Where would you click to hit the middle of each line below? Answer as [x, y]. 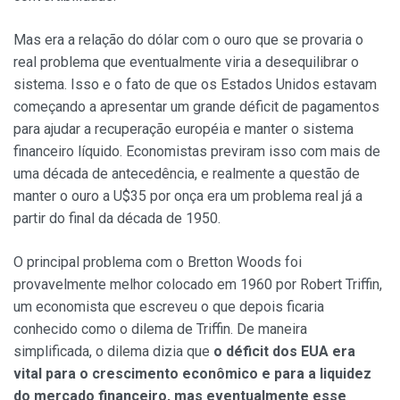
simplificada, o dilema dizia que [113, 352]
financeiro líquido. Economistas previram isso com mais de [197, 152]
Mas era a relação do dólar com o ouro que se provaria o [188, 40]
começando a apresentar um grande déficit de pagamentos [196, 107]
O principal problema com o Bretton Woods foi [158, 262]
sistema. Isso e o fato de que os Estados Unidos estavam [195, 85]
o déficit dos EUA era [284, 352]
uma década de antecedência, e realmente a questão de [187, 174]
